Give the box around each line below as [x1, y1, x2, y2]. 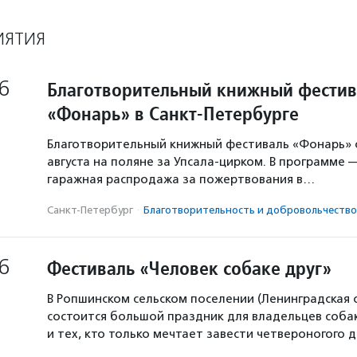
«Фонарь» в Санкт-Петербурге [47, 101, 299, 126]
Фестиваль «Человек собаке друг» [47, 256, 331, 280]
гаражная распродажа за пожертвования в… [47, 172, 315, 186]
